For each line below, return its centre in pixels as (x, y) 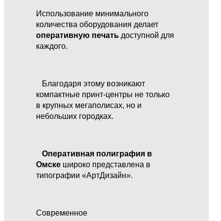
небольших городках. (75, 116)
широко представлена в (106, 164)
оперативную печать (78, 35)
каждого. (52, 46)
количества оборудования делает (97, 24)
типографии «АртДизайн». (85, 175)
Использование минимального (92, 13)
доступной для (147, 35)
